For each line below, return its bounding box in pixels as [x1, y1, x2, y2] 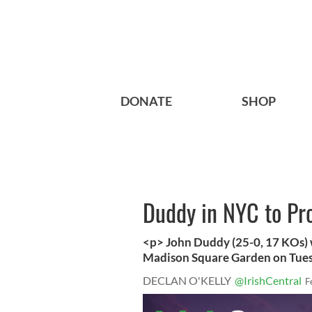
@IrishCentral [235, 274, 302, 288]
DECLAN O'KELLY [143, 274, 231, 288]
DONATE [120, 93, 172, 109]
